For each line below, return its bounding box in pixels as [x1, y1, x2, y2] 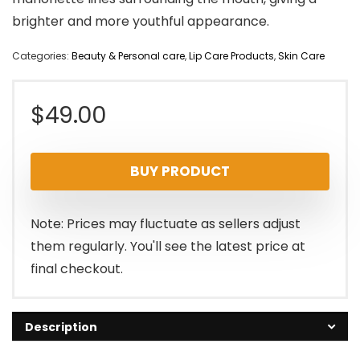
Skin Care [278, 49, 325, 63]
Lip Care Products [189, 49, 274, 63]
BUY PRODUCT [130, 162, 230, 182]
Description [25, 319, 97, 336]
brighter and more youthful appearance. [12, 12, 269, 31]
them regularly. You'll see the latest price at [31, 237, 305, 256]
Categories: [12, 49, 72, 63]
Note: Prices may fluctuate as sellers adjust [31, 215, 301, 234]
